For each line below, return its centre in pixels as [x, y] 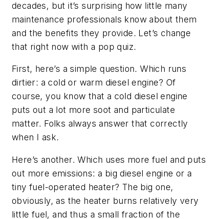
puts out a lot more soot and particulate [93, 110]
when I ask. [35, 137]
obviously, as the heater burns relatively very [105, 200]
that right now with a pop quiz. [74, 46]
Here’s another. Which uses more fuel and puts [109, 159]
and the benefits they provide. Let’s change [101, 33]
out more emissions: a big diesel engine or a [102, 173]
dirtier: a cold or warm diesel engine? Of [94, 83]
